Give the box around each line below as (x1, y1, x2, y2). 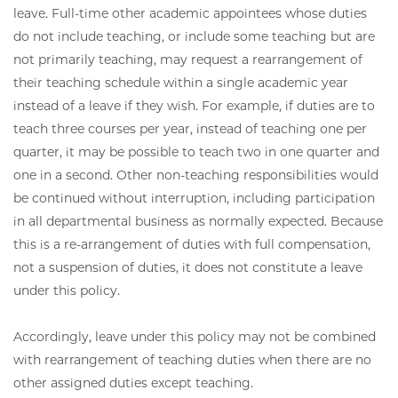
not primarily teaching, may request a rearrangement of (13, 51, 362, 68)
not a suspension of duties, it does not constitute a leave (13, 259, 362, 275)
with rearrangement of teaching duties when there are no (13, 351, 371, 368)
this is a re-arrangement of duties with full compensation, (13, 235, 370, 252)
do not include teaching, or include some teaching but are (13, 28, 375, 44)
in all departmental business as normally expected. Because (13, 212, 383, 229)
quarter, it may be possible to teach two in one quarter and (13, 143, 379, 160)
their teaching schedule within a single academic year (13, 74, 348, 91)
